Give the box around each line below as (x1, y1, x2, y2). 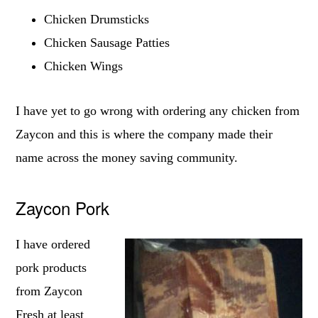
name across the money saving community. (16, 150, 238, 165)
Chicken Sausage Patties (44, 35, 170, 50)
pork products (16, 261, 87, 275)
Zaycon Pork (16, 194, 110, 220)
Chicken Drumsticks (44, 11, 150, 26)
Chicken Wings (44, 58, 124, 73)
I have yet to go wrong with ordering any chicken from (16, 103, 300, 118)
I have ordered (16, 237, 91, 252)
